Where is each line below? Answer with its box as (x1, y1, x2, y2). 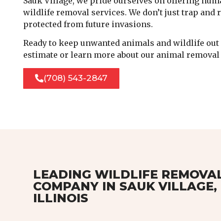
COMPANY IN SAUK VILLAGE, (33, 179, 217, 193)
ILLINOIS (33, 191, 88, 205)
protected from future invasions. (23, 19, 153, 29)
